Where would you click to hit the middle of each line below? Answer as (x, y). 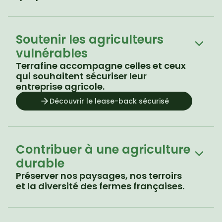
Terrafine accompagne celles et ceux (101, 66)
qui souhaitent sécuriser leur (81, 76)
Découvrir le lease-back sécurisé (109, 101)
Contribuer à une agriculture (103, 149)
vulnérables (52, 53)
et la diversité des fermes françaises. (100, 186)
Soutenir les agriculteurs (90, 39)
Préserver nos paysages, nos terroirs (99, 176)
